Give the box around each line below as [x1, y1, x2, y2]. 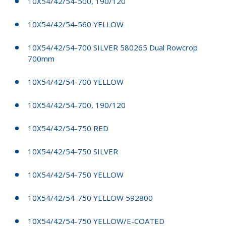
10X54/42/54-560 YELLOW [28, 19, 124, 29]
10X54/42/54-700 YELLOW [28, 76, 124, 87]
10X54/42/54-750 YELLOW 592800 [28, 192, 153, 203]
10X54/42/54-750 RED [28, 123, 108, 133]
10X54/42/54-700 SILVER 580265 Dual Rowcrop [28, 42, 198, 52]
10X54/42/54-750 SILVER [28, 146, 118, 156]
